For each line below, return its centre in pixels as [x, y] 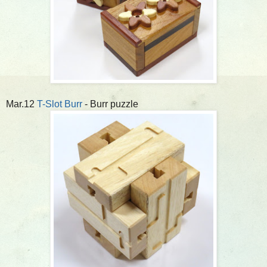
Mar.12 [21, 104]
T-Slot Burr [60, 104]
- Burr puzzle [110, 104]
